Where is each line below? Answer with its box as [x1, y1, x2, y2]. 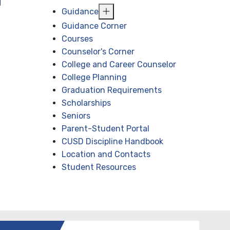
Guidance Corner [62, 21, 127, 31]
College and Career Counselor [62, 60, 177, 69]
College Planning [62, 72, 127, 82]
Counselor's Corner [62, 47, 135, 56]
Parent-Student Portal [62, 124, 150, 133]
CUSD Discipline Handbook [62, 137, 164, 146]
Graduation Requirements [62, 85, 162, 95]
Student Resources [62, 162, 137, 172]
